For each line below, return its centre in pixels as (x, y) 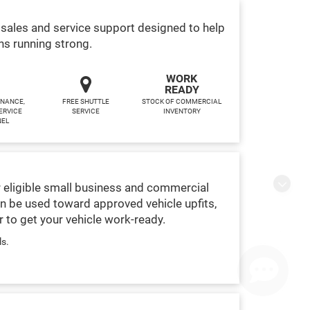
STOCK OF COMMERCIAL (182, 101)
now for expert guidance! (189, 212)
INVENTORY (182, 111)
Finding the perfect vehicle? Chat (206, 198)
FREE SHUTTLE (85, 101)
